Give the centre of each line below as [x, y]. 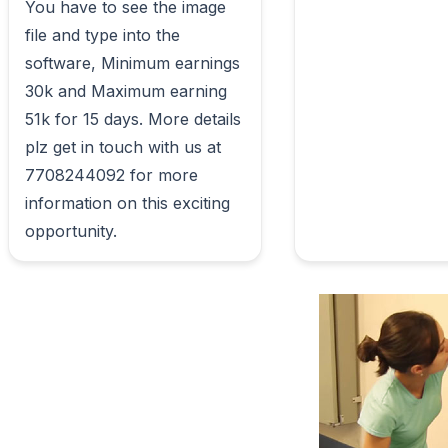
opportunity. [131, 231]
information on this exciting [127, 203]
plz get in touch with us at [123, 147]
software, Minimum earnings [132, 63]
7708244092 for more [111, 175]
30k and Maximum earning [126, 91]
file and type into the [102, 35]
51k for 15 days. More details [133, 119]
